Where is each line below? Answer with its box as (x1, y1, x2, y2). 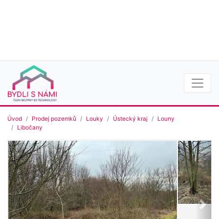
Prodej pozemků (32, 115, 76, 123)
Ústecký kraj (113, 115, 148, 123)
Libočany (17, 124, 43, 131)
